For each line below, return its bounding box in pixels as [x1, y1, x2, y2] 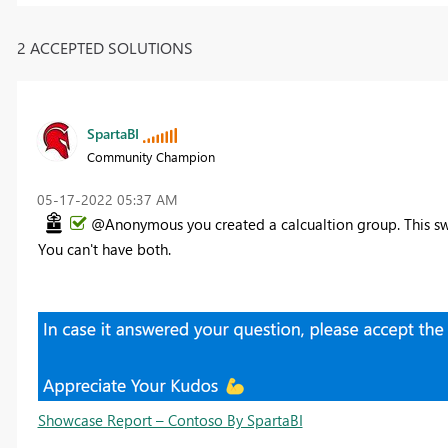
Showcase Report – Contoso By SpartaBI [37, 409, 303, 430]
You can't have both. [37, 238, 171, 259]
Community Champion [86, 147, 215, 165]
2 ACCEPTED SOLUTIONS [16, 36, 193, 58]
